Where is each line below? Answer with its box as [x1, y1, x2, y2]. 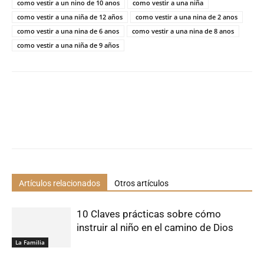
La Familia [15, 238, 45, 247]
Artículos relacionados [19, 178, 100, 188]
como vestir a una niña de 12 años [17, 12, 123, 21]
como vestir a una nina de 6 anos [17, 26, 119, 35]
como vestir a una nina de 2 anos [136, 12, 237, 21]
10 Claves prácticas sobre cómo [77, 207, 221, 220]
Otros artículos [114, 178, 169, 188]
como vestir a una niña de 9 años [17, 40, 119, 49]
